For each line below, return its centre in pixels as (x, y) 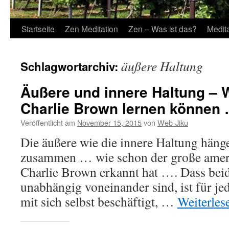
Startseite (38, 29)
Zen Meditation (91, 29)
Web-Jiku (173, 122)
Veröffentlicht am (48, 122)
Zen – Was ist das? (163, 29)
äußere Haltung (162, 66)
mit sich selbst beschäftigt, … (99, 201)
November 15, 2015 (109, 122)
